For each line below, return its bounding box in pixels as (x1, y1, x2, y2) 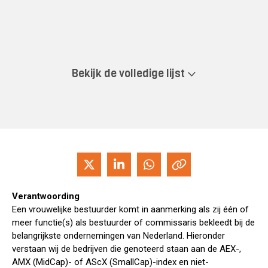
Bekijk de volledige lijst (72, 66, 187, 81)
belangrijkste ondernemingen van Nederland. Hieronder (12, 230, 225, 242)
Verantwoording (12, 191, 80, 202)
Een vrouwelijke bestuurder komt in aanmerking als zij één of (12, 204, 249, 215)
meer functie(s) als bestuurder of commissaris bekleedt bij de (12, 217, 255, 229)
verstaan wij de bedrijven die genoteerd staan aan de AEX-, (12, 243, 241, 255)
